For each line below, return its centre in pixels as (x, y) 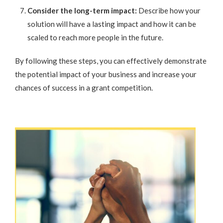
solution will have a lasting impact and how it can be (112, 24)
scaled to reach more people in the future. (95, 38)
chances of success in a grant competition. (84, 88)
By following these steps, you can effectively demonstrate (111, 61)
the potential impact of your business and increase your (106, 74)
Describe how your (169, 11)
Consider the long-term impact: (82, 11)
